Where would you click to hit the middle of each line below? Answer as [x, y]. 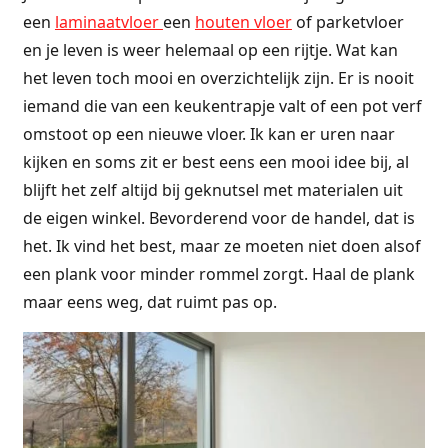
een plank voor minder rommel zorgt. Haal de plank [218, 273]
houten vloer [243, 21]
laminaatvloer [108, 21]
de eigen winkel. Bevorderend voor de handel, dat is [218, 217]
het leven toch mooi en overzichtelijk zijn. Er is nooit [218, 77]
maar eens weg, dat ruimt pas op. [149, 301]
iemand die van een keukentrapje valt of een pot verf [222, 105]
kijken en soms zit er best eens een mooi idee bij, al [215, 161]
